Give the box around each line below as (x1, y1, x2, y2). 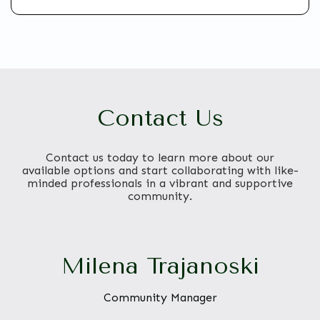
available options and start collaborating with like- (21, 163, 299, 177)
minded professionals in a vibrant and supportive (27, 176, 293, 190)
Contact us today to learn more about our (46, 150, 274, 164)
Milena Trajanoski (61, 252, 259, 279)
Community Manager (103, 290, 217, 304)
